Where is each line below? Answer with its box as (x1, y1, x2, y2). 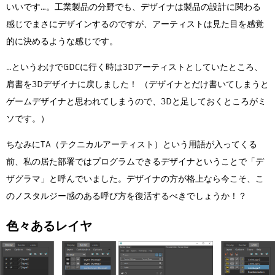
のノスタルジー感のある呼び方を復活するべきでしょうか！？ (6, 189, 247, 202)
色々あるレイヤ (6, 217, 92, 234)
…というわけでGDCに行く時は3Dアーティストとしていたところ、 (6, 60, 263, 73)
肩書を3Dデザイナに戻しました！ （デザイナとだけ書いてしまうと (6, 77, 269, 90)
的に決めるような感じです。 (6, 34, 118, 47)
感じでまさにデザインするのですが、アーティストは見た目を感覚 (6, 17, 264, 30)
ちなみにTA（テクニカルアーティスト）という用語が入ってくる (6, 137, 257, 150)
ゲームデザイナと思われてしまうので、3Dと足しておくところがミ (6, 95, 266, 107)
